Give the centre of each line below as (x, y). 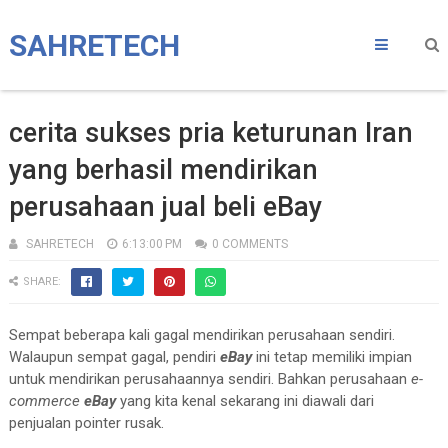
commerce (44, 401)
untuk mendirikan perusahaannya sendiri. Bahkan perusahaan (209, 379)
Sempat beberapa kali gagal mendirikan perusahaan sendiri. (201, 335)
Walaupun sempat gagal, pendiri (114, 357)
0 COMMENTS (249, 244)
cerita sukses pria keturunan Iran (210, 133)
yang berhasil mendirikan (163, 170)
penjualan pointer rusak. (86, 423)
